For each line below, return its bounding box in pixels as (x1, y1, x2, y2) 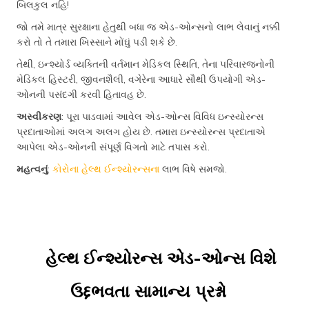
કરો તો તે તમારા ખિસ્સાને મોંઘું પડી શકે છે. (17, 36, 177, 48)
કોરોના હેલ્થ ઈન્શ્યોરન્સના (52, 163, 159, 175)
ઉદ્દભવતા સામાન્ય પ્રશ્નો (70, 281, 226, 301)
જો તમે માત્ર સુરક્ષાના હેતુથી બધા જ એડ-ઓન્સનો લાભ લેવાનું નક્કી (17, 21, 280, 33)
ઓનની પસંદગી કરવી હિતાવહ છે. (17, 88, 146, 101)
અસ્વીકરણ (17, 110, 61, 123)
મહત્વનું (17, 163, 48, 175)
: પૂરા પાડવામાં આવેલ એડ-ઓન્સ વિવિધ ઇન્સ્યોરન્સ (61, 110, 263, 123)
